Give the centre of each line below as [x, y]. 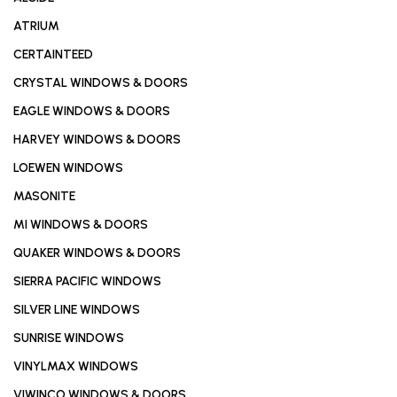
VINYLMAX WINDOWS [76, 366]
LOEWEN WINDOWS [68, 168]
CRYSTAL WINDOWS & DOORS [101, 83]
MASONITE [44, 196]
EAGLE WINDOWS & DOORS [92, 111]
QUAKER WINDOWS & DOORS [97, 253]
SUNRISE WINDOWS [69, 338]
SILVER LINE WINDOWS [77, 310]
